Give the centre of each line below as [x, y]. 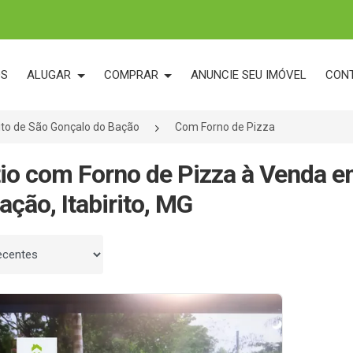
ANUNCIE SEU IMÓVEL [249, 75]
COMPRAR [132, 75]
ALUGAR [50, 75]
